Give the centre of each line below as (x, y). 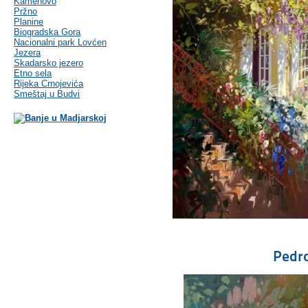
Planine (29, 22)
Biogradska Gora (47, 32)
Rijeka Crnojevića (48, 84)
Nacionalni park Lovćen (60, 43)
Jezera (27, 53)
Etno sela (33, 74)
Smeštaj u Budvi (47, 94)
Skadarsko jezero (48, 63)
